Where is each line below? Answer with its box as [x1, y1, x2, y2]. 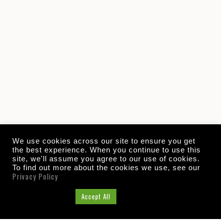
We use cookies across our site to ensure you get [12, 137, 195, 145]
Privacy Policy [12, 171, 58, 182]
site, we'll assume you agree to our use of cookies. [12, 155, 200, 163]
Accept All [81, 191, 110, 201]
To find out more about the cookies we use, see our [12, 164, 200, 172]
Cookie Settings [18, 191, 65, 201]
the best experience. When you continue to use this [12, 146, 201, 154]
